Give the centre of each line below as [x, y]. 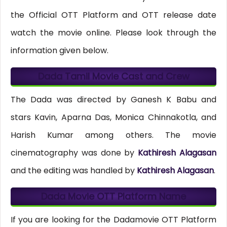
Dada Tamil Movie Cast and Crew [113, 77]
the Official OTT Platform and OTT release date [113, 15]
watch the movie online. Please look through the [113, 33]
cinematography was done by [74, 153]
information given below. [59, 51]
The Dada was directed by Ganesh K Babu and [113, 100]
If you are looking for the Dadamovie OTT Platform [113, 220]
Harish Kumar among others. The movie [113, 135]
